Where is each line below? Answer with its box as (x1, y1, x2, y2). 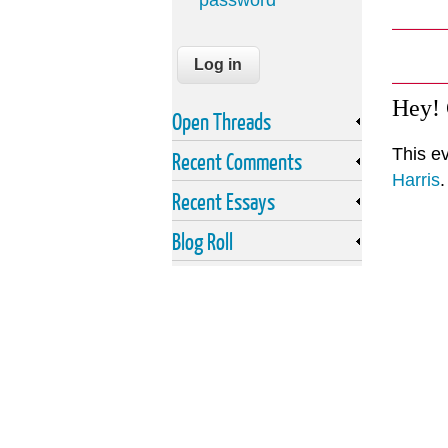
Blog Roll (172, 227, 233, 256)
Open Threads (172, 107, 271, 136)
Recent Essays (172, 187, 275, 216)
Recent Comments (172, 147, 302, 176)
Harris (392, 170, 440, 191)
